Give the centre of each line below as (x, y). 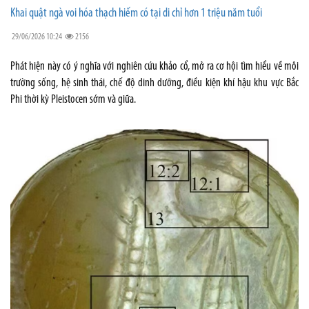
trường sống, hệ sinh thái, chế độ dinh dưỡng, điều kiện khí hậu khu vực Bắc (154, 83)
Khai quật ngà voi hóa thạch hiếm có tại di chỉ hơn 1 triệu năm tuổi (136, 13)
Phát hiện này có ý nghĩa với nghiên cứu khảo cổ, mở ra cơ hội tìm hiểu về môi (154, 66)
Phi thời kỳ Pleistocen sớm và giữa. (73, 99)
